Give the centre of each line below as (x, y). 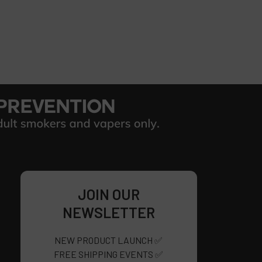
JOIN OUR (108, 194)
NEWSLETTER (108, 213)
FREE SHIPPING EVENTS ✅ (109, 254)
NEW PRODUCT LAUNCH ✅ (109, 240)
